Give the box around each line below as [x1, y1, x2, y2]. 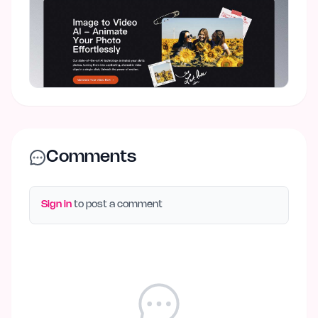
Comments [46, 148, 136, 165]
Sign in [41, 199, 72, 209]
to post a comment [72, 199, 163, 209]
